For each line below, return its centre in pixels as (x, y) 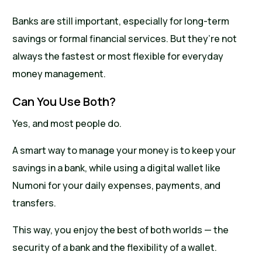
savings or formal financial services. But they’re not (125, 39)
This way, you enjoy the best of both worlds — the (121, 230)
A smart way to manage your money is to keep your (124, 151)
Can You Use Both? (64, 102)
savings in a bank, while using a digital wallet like (117, 168)
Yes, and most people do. (67, 124)
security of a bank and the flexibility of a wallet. (115, 248)
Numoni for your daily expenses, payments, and (117, 186)
